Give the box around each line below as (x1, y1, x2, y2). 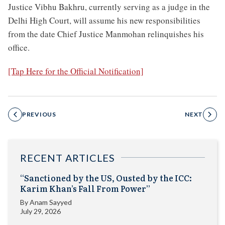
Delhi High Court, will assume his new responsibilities (8, 15, 200, 27)
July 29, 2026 (20, 206, 61, 215)
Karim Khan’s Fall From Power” (20, 182, 150, 194)
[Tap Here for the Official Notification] (8, 65, 144, 77)
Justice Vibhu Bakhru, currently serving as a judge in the (8, 1, 210, 13)
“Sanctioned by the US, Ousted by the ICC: (20, 171, 192, 184)
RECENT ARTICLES (20, 151, 115, 164)
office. (8, 42, 30, 54)
